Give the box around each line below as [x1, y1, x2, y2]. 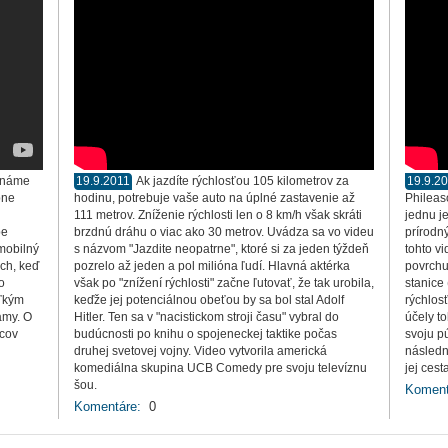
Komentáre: [74, 399, 141, 414]
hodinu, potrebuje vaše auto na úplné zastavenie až [74, 191, 355, 205]
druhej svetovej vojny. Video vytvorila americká [74, 344, 327, 358]
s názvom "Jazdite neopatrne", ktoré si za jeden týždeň [74, 242, 369, 256]
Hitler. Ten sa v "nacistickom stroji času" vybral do [74, 310, 339, 324]
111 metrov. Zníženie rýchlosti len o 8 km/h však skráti [74, 208, 362, 222]
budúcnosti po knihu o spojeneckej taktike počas [74, 327, 337, 341]
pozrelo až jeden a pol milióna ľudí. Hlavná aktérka [74, 259, 350, 273]
